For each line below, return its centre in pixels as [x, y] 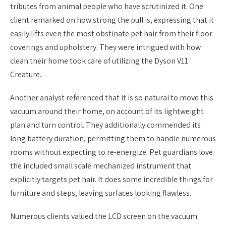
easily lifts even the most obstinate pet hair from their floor [111, 33]
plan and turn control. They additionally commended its [105, 125]
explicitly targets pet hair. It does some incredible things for [111, 179]
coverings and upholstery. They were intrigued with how [105, 47]
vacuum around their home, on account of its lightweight [107, 111]
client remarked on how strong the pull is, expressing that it [112, 20]
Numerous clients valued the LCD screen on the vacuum [104, 216]
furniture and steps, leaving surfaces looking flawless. [101, 193]
